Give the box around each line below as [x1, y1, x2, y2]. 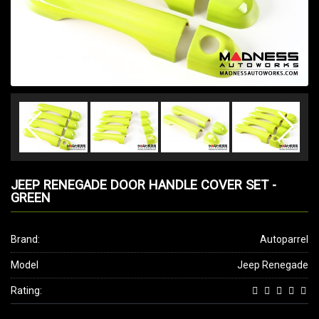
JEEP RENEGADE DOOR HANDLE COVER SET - [11, 177, 276, 193]
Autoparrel [260, 234, 308, 246]
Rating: [11, 285, 42, 297]
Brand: [11, 234, 40, 246]
